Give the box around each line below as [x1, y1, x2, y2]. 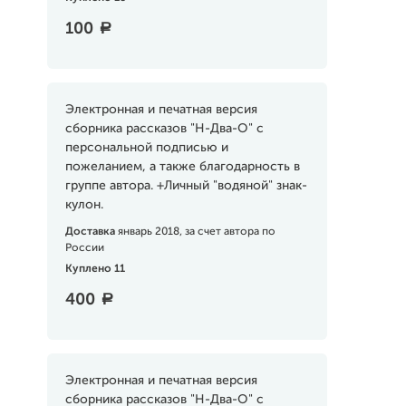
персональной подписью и [64, 141, 228, 154]
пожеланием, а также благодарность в [64, 160, 300, 173]
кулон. [64, 198, 103, 211]
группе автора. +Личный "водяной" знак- [64, 179, 307, 192]
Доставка [64, 227, 118, 237]
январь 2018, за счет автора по [117, 227, 275, 237]
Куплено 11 [64, 264, 125, 275]
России [64, 243, 104, 254]
